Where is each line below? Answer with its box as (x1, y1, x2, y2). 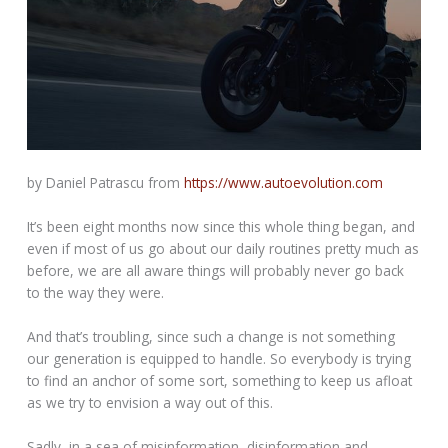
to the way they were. (27, 282, 165, 302)
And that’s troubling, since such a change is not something (27, 326, 396, 346)
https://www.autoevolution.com (184, 172, 384, 192)
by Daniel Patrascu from (27, 172, 185, 192)
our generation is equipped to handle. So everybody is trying (27, 348, 412, 368)
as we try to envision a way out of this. (27, 392, 274, 412)
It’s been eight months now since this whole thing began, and (27, 216, 416, 236)
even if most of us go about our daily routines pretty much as (27, 238, 420, 258)
